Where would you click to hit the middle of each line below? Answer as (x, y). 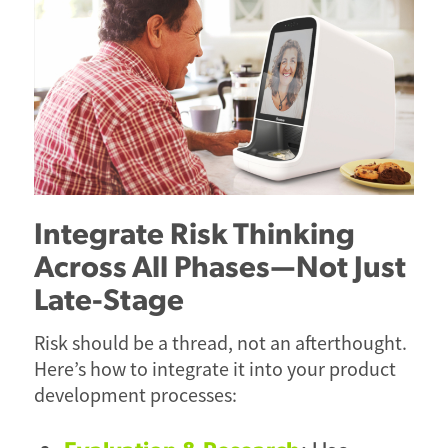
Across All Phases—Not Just (219, 264)
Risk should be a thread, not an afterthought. (220, 343)
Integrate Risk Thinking (194, 231)
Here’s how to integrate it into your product (214, 369)
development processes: (135, 395)
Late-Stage (108, 297)
